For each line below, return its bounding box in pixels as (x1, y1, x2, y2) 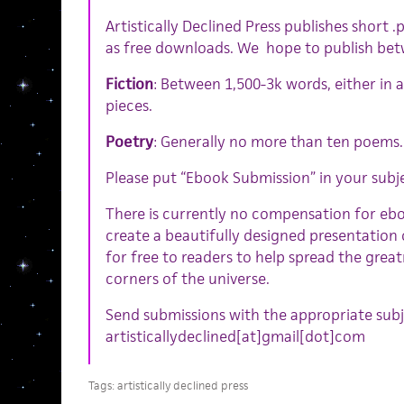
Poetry (105, 132, 153, 151)
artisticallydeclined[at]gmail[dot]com (105, 326, 365, 346)
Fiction (105, 74, 153, 94)
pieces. (105, 96, 152, 115)
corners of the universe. (105, 269, 270, 289)
